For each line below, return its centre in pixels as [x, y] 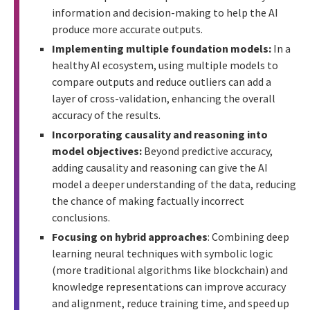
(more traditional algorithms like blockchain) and [170, 270]
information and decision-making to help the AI [165, 12]
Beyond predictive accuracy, [207, 151]
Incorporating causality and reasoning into [160, 134]
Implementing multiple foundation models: [162, 48]
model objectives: [97, 151]
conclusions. [81, 217]
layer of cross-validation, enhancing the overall [164, 98]
